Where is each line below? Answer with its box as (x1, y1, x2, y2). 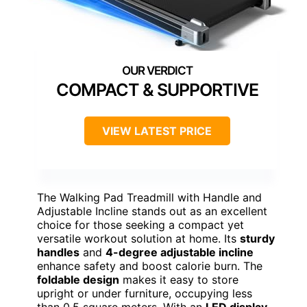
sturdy (240, 232, 275, 246)
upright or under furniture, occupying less (37, 286, 252, 301)
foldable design (37, 273, 119, 287)
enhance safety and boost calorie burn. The (37, 259, 262, 273)
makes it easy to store (119, 273, 238, 287)
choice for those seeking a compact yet (37, 218, 244, 232)
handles (37, 245, 79, 260)
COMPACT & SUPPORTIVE (56, 79, 258, 101)
